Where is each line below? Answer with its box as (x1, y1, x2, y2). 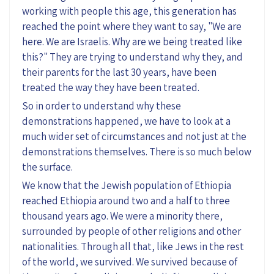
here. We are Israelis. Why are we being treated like (22, 34, 242, 48)
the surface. (22, 160, 73, 174)
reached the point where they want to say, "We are (22, 19, 242, 33)
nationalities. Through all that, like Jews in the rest (22, 239, 244, 253)
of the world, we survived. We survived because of (22, 254, 237, 268)
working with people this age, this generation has (22, 4, 237, 18)
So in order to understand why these (22, 98, 181, 113)
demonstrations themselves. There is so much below (22, 144, 251, 158)
